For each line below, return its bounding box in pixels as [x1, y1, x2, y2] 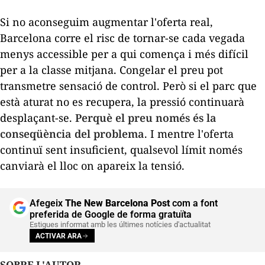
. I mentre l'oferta [144, 127, 234, 141]
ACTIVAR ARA [35, 231, 82, 240]
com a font [170, 198, 218, 209]
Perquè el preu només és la [75, 111, 216, 125]
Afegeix [30, 198, 65, 209]
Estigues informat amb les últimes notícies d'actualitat [30, 220, 211, 230]
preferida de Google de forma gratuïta [30, 209, 192, 221]
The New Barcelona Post [65, 198, 170, 209]
